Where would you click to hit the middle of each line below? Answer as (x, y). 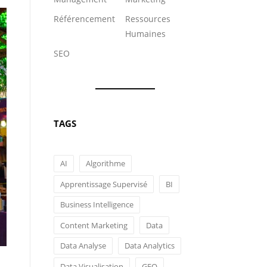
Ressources (148, 18)
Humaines (145, 33)
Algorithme (105, 164)
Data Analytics (150, 246)
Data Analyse (83, 246)
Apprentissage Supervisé (104, 184)
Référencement (84, 18)
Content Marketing (94, 225)
